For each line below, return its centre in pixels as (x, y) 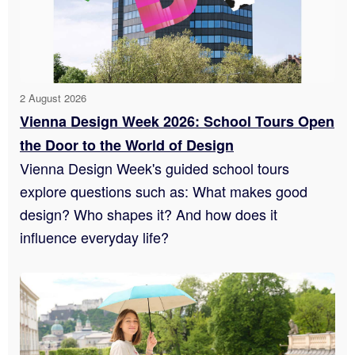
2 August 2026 (53, 97)
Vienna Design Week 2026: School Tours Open (177, 121)
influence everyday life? (94, 237)
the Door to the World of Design (127, 145)
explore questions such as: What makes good (164, 191)
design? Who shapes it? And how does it (149, 214)
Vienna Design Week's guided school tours (155, 168)
